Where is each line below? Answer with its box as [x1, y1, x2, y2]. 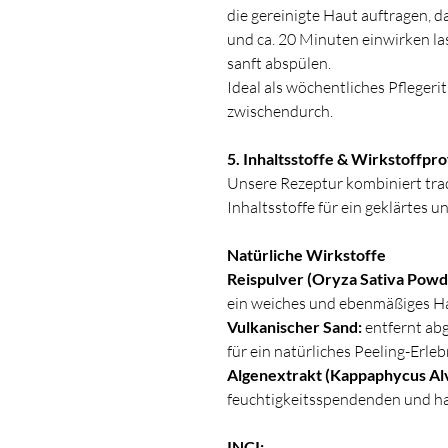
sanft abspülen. [227, 53, 331, 74]
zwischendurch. [227, 101, 333, 122]
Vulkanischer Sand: [227, 317, 362, 337]
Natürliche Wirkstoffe [227, 245, 386, 265]
